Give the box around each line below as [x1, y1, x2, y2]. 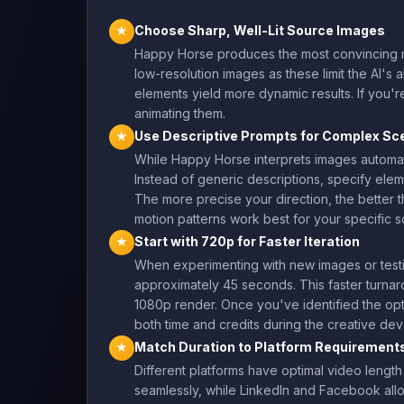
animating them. [134, 105, 225, 121]
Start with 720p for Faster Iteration [134, 233, 360, 249]
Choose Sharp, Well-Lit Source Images [134, 22, 385, 38]
